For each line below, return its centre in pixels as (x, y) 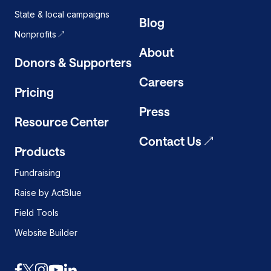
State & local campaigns (62, 15)
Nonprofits (35, 34)
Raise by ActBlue (48, 193)
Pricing (34, 92)
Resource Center (62, 122)
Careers (162, 82)
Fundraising (38, 173)
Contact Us (170, 141)
